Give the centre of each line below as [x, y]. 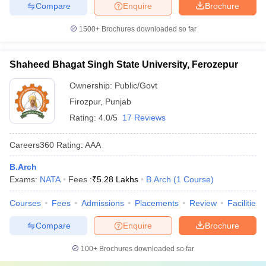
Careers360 [32, 145]
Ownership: [92, 85]
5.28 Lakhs [118, 179]
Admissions [103, 203]
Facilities [244, 203]
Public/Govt [136, 85]
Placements [157, 203]
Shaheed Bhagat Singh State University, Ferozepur [124, 64]
